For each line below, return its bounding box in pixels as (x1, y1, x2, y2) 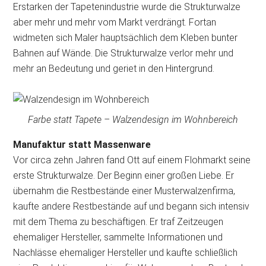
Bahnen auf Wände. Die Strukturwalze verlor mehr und (13, 47, 234, 59)
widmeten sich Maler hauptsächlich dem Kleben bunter (13, 32, 238, 43)
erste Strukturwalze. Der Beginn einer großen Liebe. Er (13, 170, 235, 181)
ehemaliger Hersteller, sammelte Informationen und (13, 232, 223, 243)
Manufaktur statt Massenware (13, 139, 151, 150)
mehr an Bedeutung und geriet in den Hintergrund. (13, 63, 220, 74)
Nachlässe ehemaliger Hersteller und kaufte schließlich (13, 247, 238, 258)
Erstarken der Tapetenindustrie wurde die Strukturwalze (13, 1, 241, 12)
